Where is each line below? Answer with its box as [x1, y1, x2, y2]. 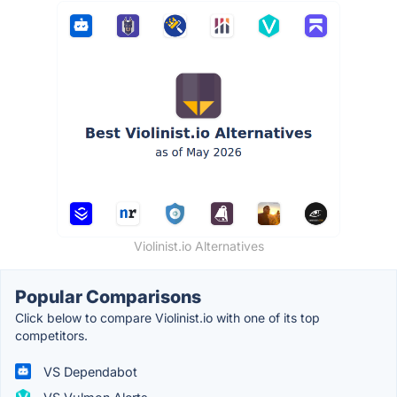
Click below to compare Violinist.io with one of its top [15, 309, 320, 325]
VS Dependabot [40, 363, 137, 379]
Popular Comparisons [15, 285, 201, 307]
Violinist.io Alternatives [133, 237, 264, 253]
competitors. [15, 327, 88, 343]
